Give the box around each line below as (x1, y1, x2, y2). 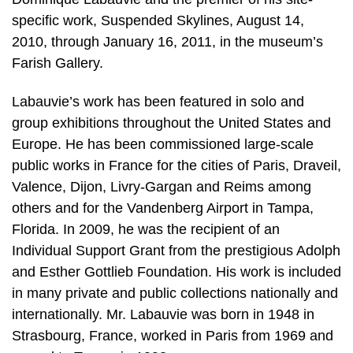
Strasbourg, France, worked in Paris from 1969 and (12, 328, 333, 344)
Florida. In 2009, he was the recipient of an (12, 221, 280, 238)
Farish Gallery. (12, 54, 103, 71)
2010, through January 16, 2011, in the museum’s (12, 33, 323, 50)
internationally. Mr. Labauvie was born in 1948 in (12, 307, 314, 323)
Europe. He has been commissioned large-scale (12, 136, 314, 153)
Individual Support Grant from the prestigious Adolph (12, 243, 340, 259)
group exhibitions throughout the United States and (12, 115, 331, 132)
